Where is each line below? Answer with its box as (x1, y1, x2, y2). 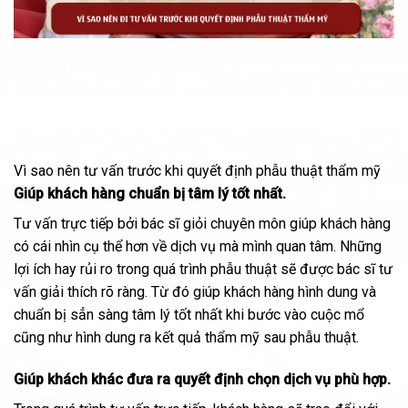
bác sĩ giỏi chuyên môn (141, 214, 286, 232)
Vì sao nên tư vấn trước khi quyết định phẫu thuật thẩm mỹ (14, 161, 381, 179)
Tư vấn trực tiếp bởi (14, 214, 141, 232)
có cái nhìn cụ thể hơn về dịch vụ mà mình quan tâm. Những (14, 237, 382, 255)
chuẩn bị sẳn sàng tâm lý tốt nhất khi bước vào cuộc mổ (14, 305, 364, 323)
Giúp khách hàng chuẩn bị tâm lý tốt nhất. (14, 184, 286, 202)
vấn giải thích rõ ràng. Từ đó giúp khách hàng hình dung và (14, 282, 376, 301)
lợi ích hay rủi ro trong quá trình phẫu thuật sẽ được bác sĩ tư (14, 260, 393, 278)
